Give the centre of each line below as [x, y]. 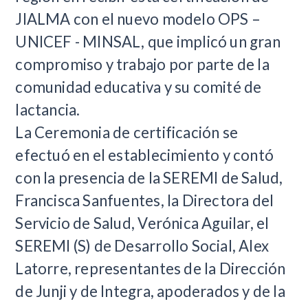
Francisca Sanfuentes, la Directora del [145, 200]
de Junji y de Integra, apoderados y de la [150, 291]
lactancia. [48, 109]
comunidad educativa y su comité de [139, 87]
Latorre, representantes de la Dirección [151, 268]
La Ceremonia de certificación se [127, 132]
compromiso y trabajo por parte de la [142, 64]
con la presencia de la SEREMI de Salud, [149, 177]
